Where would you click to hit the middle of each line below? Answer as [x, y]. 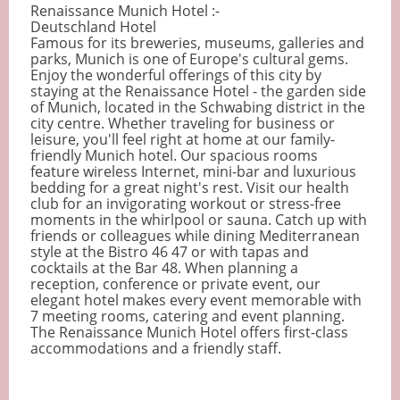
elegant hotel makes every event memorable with [196, 300]
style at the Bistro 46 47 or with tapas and [170, 252]
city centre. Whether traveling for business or [183, 124]
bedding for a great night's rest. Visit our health [190, 188]
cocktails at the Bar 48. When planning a [164, 268]
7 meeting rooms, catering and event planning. [187, 317]
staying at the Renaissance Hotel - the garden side [198, 92]
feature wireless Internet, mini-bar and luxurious [193, 172]
